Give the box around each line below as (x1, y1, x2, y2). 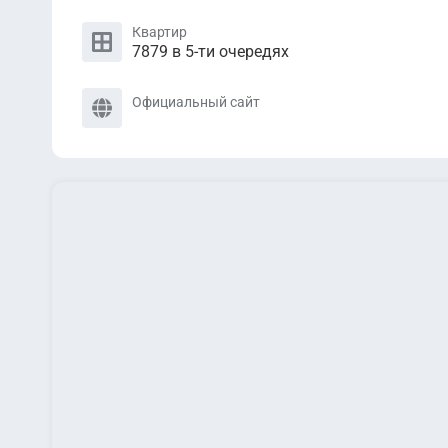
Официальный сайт (132, 94, 260, 110)
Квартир (132, 23, 187, 40)
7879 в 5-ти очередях (132, 41, 289, 61)
